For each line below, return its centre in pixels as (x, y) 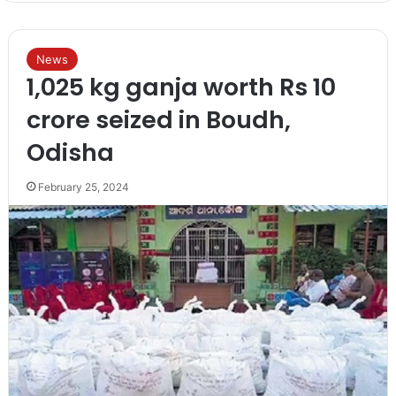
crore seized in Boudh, (158, 119)
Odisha (70, 152)
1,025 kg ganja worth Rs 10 (181, 87)
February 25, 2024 (83, 187)
